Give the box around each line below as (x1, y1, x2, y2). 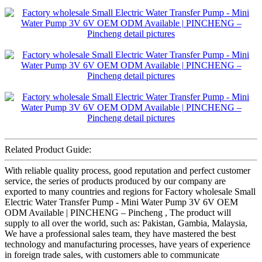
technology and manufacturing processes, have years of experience (5, 239, 250, 249)
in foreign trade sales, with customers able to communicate (5, 249, 219, 260)
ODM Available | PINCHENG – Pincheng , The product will (5, 207, 231, 218)
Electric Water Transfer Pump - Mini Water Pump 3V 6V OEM (5, 196, 238, 207)
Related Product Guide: (5, 144, 91, 154)
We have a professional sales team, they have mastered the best (5, 228, 236, 239)
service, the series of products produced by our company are (5, 175, 226, 186)
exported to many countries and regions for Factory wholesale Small (5, 186, 256, 196)
